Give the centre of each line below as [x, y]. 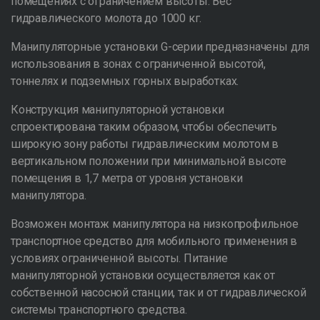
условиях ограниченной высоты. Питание [119, 258]
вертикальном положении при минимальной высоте [149, 161]
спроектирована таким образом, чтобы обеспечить [144, 127]
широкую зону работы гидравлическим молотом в [145, 144]
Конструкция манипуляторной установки [117, 110]
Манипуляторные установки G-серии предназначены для [160, 47]
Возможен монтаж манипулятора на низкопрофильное [155, 224]
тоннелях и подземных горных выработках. [125, 81]
